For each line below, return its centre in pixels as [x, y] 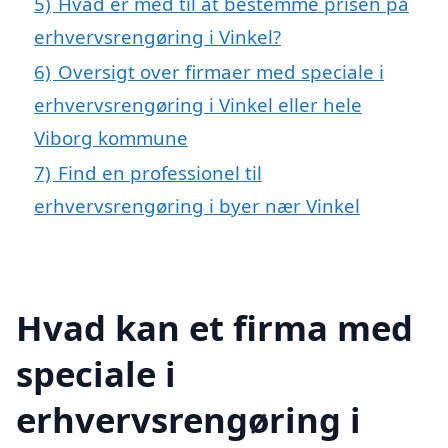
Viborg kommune [111, 137]
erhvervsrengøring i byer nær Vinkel [197, 205]
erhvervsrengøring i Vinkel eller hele [198, 104]
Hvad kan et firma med [214, 327]
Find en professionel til [160, 172]
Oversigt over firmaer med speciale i [221, 71]
